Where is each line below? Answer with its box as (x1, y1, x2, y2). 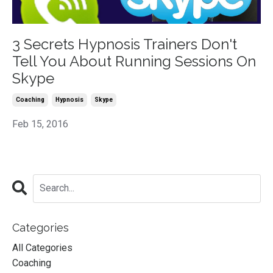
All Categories (12, 241, 73, 253)
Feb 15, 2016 (12, 118, 68, 130)
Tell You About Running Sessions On (12, 52, 256, 70)
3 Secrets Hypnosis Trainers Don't (12, 35, 237, 53)
